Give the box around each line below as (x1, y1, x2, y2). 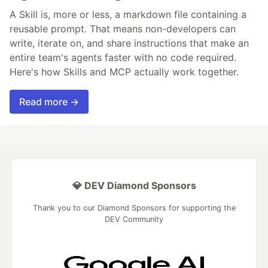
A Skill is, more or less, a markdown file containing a (10, 8, 246, 21)
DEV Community (105, 215, 163, 224)
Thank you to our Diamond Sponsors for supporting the (32, 203, 236, 213)
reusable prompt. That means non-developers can (10, 23, 236, 35)
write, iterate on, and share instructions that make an (10, 37, 249, 50)
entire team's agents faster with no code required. (10, 51, 236, 64)
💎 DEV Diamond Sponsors (72, 179, 196, 192)
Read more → (19, 96, 79, 108)
